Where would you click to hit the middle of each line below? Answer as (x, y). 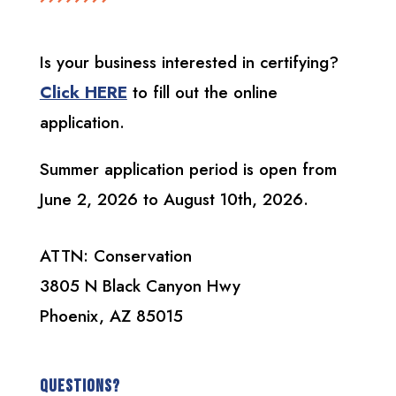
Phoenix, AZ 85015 (111, 316)
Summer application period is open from (188, 169)
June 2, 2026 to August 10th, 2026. (174, 199)
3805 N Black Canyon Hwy (140, 286)
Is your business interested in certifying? (189, 62)
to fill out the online (202, 92)
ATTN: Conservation (115, 255)
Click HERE (83, 92)
